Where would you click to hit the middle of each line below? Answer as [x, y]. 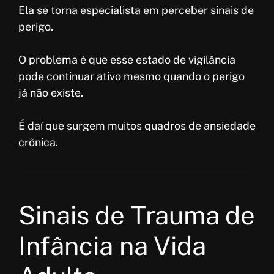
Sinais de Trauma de [137, 215]
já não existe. [51, 93]
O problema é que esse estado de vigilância [127, 60]
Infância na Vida [112, 246]
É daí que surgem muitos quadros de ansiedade [137, 126]
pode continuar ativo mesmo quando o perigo [131, 76]
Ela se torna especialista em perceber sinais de [136, 10]
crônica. [38, 143]
